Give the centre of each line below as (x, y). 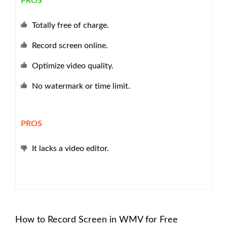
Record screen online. (70, 45)
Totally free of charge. (70, 25)
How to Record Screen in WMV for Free (97, 220)
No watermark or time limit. (81, 86)
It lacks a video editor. (70, 148)
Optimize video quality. (73, 66)
